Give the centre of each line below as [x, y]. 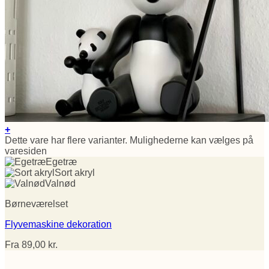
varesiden [26, 151]
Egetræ [61, 162]
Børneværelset [36, 204]
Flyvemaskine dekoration [58, 224]
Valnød [60, 183]
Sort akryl [75, 172]
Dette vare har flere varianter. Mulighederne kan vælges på [129, 140]
